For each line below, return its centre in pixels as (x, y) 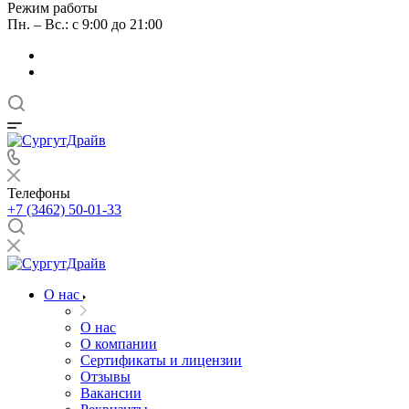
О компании (119, 344)
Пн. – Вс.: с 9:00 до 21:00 (85, 24)
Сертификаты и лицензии (161, 360)
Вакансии (111, 393)
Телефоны (39, 193)
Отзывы (105, 377)
